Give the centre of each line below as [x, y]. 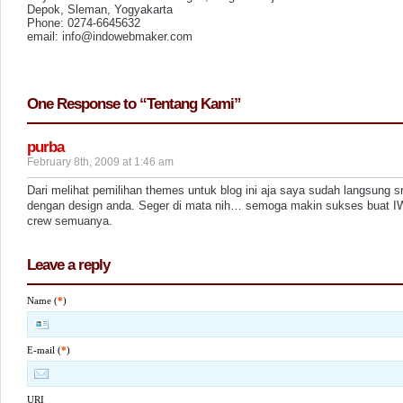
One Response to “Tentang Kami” [134, 103]
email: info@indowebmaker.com [110, 36]
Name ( [42, 300]
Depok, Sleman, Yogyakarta [100, 9]
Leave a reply [68, 264]
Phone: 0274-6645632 [84, 22]
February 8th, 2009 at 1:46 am [100, 161]
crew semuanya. [70, 220]
